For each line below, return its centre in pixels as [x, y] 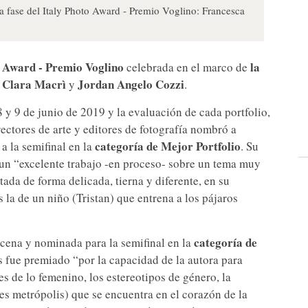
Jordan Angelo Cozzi [131, 85]
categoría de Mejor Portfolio [168, 146]
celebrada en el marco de [186, 67]
